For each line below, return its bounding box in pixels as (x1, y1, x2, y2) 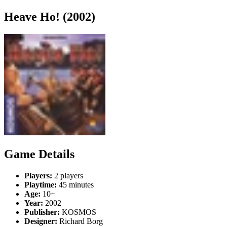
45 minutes (57, 180, 94, 189)
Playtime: (24, 180, 57, 189)
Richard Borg (57, 216, 103, 225)
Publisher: (24, 207, 60, 216)
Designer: (24, 216, 57, 225)
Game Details (4, 147, 74, 161)
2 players (52, 171, 83, 180)
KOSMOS (60, 207, 96, 216)
